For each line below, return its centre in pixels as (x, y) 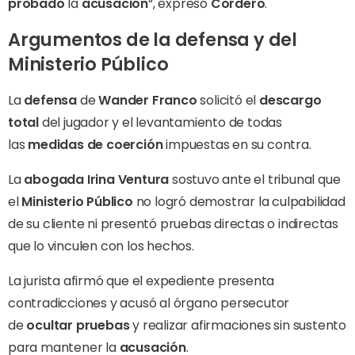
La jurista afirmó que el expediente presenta (141, 281)
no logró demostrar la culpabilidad (239, 201)
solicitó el (228, 100)
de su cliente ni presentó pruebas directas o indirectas (173, 223)
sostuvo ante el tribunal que (255, 179)
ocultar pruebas (78, 325)
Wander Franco (148, 100)
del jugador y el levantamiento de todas (160, 122)
